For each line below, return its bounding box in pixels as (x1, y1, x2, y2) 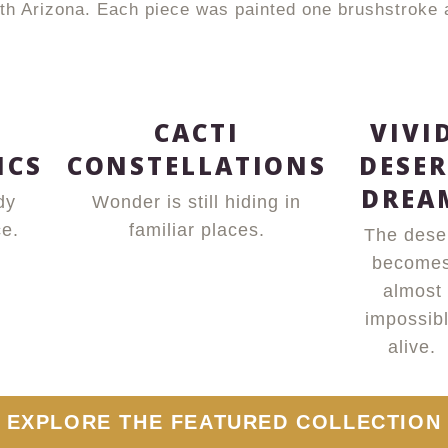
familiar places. (128, 220, 265, 240)
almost (382, 281, 442, 301)
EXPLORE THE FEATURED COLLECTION (6, 411, 442, 433)
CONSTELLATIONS (66, 149, 328, 182)
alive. (388, 337, 437, 357)
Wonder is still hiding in (92, 192, 302, 212)
